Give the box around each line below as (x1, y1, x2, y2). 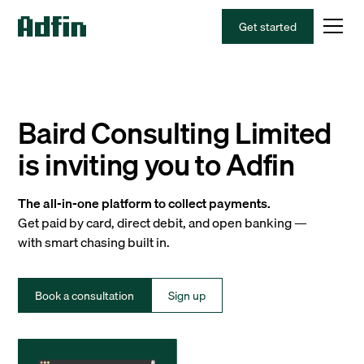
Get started (238, 16, 297, 36)
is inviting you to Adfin (18, 141, 295, 188)
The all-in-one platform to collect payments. (18, 193, 271, 214)
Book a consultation (35, 286, 135, 305)
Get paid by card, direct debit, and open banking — (18, 212, 308, 233)
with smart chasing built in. (18, 232, 171, 253)
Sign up (168, 286, 206, 305)
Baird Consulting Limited (18, 110, 331, 156)
